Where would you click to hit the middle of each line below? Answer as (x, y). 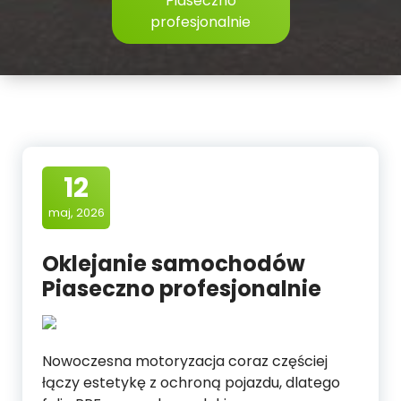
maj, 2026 (76, 213)
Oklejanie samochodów (174, 264)
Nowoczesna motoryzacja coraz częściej (185, 362)
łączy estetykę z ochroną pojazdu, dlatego (191, 383)
